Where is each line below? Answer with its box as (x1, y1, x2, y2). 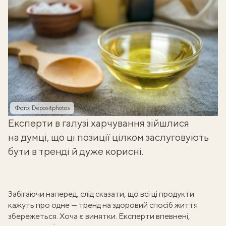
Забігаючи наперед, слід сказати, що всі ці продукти (8, 189, 194, 199)
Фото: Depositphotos (15, 104, 70, 111)
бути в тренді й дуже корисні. (8, 145, 143, 157)
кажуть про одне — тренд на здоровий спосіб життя (8, 200, 198, 210)
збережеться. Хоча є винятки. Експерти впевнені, (8, 211, 190, 221)
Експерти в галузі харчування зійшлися (8, 117, 189, 129)
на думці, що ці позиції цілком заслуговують (8, 131, 209, 143)
